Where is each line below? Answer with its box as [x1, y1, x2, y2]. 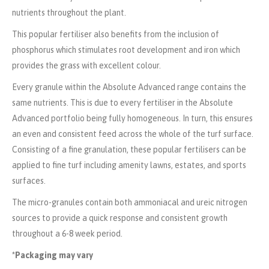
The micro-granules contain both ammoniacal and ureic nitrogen [12, 197, 247, 207]
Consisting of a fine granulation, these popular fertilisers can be [12, 145, 246, 155]
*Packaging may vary [12, 250, 93, 260]
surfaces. [12, 176, 46, 186]
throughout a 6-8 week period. [12, 228, 122, 238]
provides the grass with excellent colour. [12, 61, 161, 71]
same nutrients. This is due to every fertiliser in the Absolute [12, 98, 233, 108]
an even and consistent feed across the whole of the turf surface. [12, 129, 253, 139]
